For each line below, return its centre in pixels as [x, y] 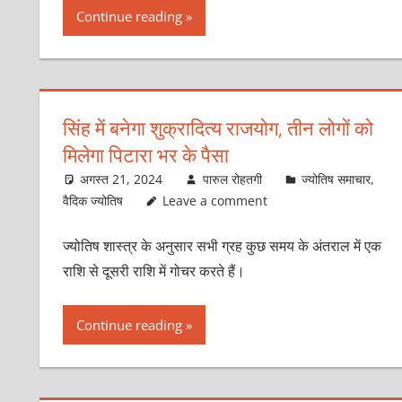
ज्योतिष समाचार [336, 179]
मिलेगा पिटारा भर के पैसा [145, 155]
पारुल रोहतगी [232, 179]
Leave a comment [215, 200]
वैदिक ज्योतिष [92, 200]
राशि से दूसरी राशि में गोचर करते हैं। [153, 271]
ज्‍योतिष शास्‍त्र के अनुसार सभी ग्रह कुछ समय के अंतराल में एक [222, 245]
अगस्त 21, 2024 [122, 179]
